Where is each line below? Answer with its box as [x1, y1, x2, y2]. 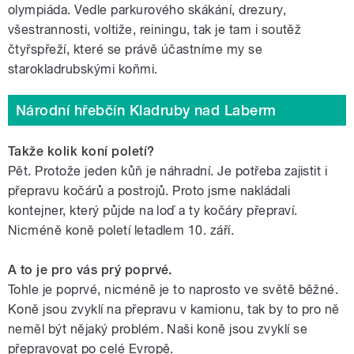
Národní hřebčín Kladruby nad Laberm [16, 101, 277, 119]
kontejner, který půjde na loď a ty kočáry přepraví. [8, 202, 298, 218]
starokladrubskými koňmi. [8, 61, 158, 77]
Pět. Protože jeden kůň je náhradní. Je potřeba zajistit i [8, 163, 328, 179]
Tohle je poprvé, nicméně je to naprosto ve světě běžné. [8, 281, 339, 297]
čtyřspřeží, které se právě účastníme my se [8, 41, 263, 57]
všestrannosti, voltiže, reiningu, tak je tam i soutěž [8, 21, 302, 37]
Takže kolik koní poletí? [8, 143, 155, 159]
